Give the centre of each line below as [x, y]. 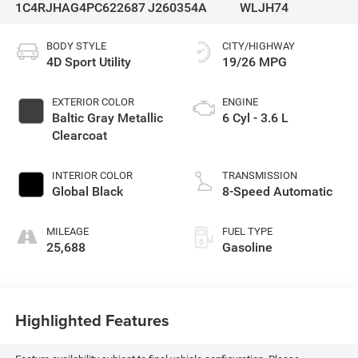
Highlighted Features [92, 320]
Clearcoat [79, 135]
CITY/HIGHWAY [259, 46]
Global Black [87, 191]
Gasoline [247, 247]
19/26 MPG [255, 62]
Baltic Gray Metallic [107, 117]
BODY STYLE [76, 46]
